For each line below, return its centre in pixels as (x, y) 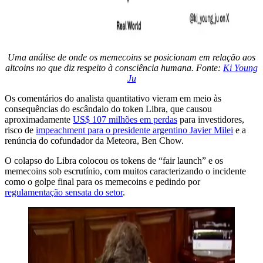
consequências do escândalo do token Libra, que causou (108, 109)
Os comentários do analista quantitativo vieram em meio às (113, 98)
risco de (20, 130)
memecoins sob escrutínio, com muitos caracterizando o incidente (125, 171)
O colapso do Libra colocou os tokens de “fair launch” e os (114, 160)
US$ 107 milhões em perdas (125, 119)
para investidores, (211, 119)
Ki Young (240, 68)
